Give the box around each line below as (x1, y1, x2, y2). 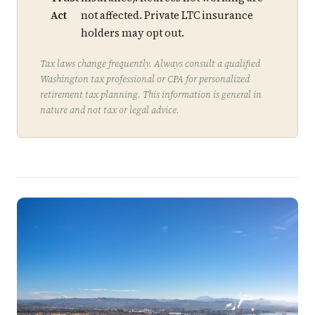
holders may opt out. (81, 26, 184, 40)
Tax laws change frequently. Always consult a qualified (40, 57, 260, 70)
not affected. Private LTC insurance (81, 8, 253, 22)
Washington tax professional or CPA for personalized (40, 72, 250, 85)
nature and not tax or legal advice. (40, 103, 179, 116)
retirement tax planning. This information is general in (40, 88, 262, 101)
